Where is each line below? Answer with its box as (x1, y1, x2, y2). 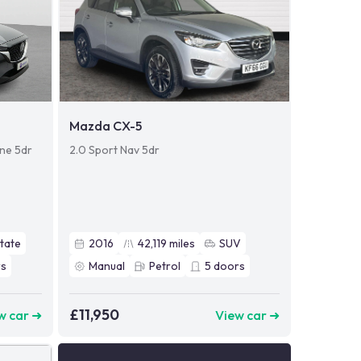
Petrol (148, 259, 180, 274)
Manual (88, 259, 125, 274)
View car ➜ (214, 306, 280, 323)
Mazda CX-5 (68, 118, 142, 135)
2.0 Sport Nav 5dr (68, 143, 160, 158)
